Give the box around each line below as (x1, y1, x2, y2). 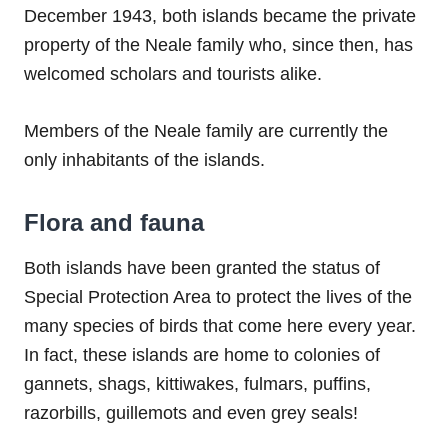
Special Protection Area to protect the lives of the (24, 287, 412, 308)
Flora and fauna (24, 209, 204, 237)
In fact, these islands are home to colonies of (24, 345, 380, 366)
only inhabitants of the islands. (24, 150, 270, 171)
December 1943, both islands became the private (24, 6, 416, 27)
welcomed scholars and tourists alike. (24, 64, 322, 85)
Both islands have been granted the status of (24, 258, 380, 279)
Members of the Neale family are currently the (24, 121, 388, 142)
